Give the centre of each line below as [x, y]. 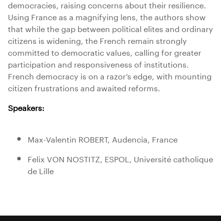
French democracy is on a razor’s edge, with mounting [110, 75]
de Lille [41, 170]
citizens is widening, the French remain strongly [97, 40]
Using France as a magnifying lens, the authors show [107, 16]
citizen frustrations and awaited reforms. [84, 87]
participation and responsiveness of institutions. [98, 63]
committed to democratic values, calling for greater [105, 52]
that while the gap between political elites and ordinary [110, 28]
